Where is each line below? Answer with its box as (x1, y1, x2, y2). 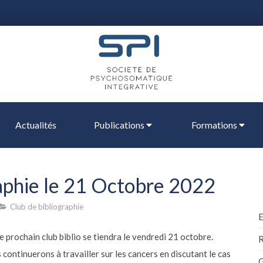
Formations (191, 119, 237, 130)
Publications (94, 119, 144, 130)
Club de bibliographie (10, 201, 83, 211)
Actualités (15, 119, 56, 130)
